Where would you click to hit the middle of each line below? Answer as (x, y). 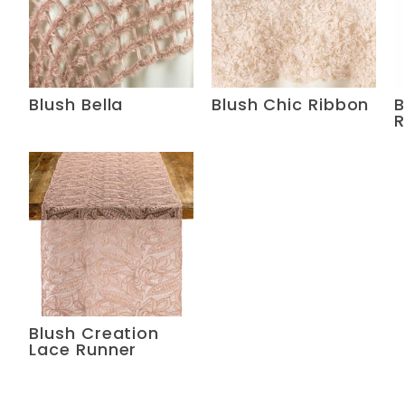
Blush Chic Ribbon (291, 104)
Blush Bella (76, 104)
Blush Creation (94, 333)
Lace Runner (83, 349)
